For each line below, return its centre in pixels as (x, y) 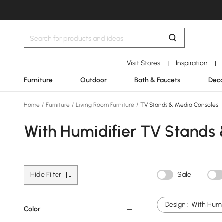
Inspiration (192, 63)
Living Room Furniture (105, 105)
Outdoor (93, 80)
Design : (177, 204)
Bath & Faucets (157, 80)
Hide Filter (46, 175)
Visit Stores (144, 63)
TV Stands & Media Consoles (178, 105)
